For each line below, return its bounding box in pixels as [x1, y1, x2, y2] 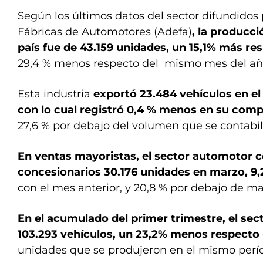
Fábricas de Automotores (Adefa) [18, 25, 192, 38]
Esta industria [18, 87, 93, 100]
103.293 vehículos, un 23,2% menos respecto [18, 228, 259, 241]
